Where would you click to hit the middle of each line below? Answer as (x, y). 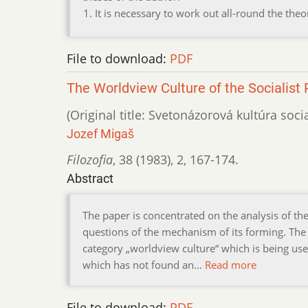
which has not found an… (144, 265)
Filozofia (90, 160)
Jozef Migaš (100, 134)
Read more (231, 265)
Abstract (90, 179)
